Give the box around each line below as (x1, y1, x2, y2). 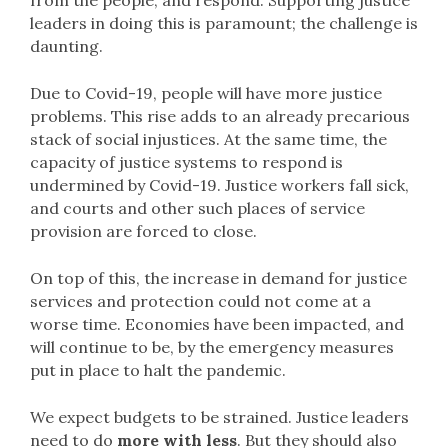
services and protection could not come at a (30, 291, 371, 311)
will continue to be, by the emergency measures (30, 337, 394, 357)
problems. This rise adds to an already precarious (30, 106, 410, 126)
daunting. (30, 36, 103, 56)
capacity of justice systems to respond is (30, 152, 343, 172)
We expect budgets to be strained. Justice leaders (30, 407, 409, 427)
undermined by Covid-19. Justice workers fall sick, (30, 175, 409, 195)
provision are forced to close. (30, 221, 257, 241)
